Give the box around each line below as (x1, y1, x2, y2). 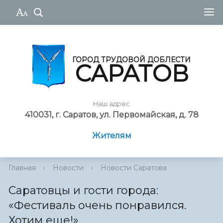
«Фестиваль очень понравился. (8, 199, 186, 213)
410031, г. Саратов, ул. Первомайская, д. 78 (24, 110, 199, 120)
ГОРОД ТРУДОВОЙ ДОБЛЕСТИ (72, 55, 191, 64)
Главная (8, 163, 36, 173)
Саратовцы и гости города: (8, 184, 158, 198)
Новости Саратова (101, 163, 167, 173)
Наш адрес (93, 100, 130, 108)
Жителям (92, 131, 131, 141)
